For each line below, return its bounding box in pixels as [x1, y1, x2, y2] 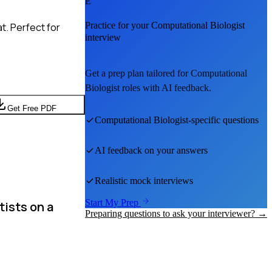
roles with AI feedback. [120, 83, 211, 93]
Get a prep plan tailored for [85, 68, 191, 79]
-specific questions [188, 115, 259, 126]
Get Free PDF [7, 103, 56, 113]
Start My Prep [85, 197, 141, 208]
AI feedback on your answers [95, 145, 208, 156]
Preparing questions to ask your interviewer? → [85, 208, 267, 219]
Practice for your [85, 20, 151, 31]
